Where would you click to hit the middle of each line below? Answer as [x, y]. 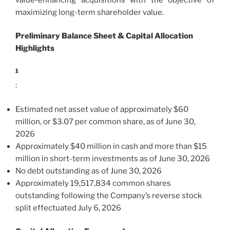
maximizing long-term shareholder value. [90, 12]
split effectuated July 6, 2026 [68, 208]
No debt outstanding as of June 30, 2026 [89, 171]
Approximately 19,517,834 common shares [93, 183]
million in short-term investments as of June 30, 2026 [113, 158]
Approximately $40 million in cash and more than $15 [111, 146]
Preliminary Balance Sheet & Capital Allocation [104, 36]
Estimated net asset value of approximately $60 [102, 109]
